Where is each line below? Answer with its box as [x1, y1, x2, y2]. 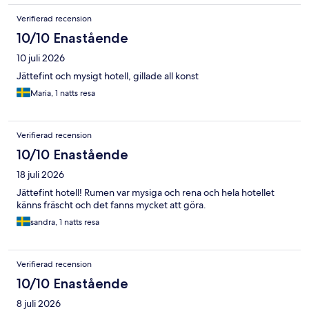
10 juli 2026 [17, 52, 65, 65]
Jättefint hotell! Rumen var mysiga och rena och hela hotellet [17, 186, 275, 199]
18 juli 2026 [17, 168, 64, 181]
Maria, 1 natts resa [30, 88, 95, 99]
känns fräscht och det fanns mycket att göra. [17, 199, 206, 212]
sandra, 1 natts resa [30, 217, 99, 228]
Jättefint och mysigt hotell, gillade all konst [17, 70, 199, 83]
